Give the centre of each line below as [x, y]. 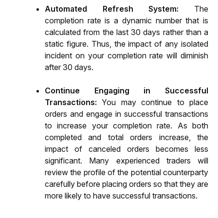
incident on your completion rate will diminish [127, 56]
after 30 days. [70, 67]
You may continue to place [155, 102]
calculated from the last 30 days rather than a [127, 32]
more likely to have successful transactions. [121, 196]
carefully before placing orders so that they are [127, 184]
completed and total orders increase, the [127, 137]
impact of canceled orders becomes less [127, 149]
